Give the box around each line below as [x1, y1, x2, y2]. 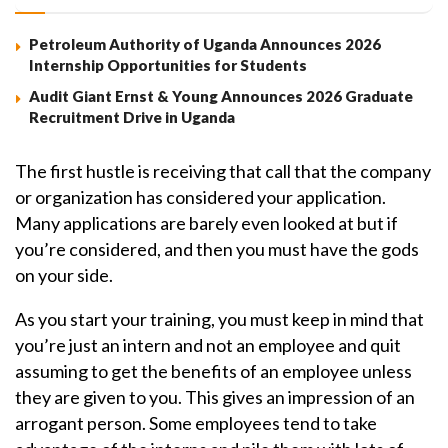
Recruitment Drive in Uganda [29, 108, 235, 127]
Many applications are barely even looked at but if [15, 212, 398, 235]
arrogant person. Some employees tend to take [15, 412, 377, 435]
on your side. [15, 264, 113, 287]
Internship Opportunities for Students [29, 56, 307, 75]
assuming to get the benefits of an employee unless [15, 360, 412, 383]
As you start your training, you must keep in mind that [15, 308, 424, 331]
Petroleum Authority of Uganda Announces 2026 [29, 35, 381, 54]
